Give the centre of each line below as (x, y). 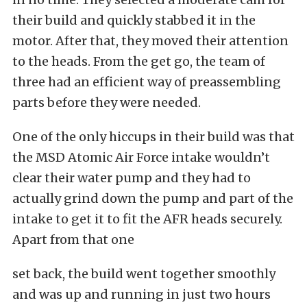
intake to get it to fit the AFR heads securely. (147, 219)
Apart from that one (73, 239)
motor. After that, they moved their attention (150, 40)
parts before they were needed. (107, 102)
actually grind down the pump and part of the (153, 198)
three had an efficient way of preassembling (147, 82)
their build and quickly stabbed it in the (134, 20)
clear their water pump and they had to (132, 177)
